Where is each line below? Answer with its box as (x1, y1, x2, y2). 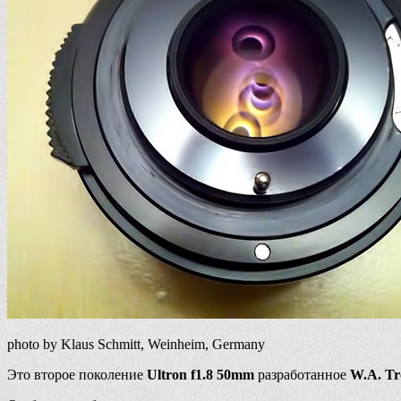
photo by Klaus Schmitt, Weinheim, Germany (7, 337, 265, 353)
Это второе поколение (7, 367, 147, 383)
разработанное (254, 367, 350, 383)
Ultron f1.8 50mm (147, 367, 254, 383)
